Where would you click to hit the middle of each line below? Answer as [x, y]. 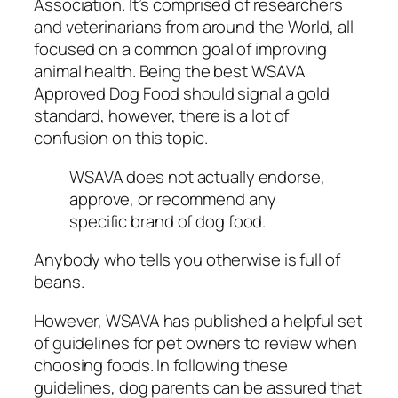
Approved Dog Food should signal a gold [182, 94]
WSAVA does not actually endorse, [197, 176]
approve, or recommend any [173, 199]
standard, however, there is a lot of [162, 116]
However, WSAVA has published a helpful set [198, 320]
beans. [59, 282]
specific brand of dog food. [168, 221]
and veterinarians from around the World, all [194, 27]
